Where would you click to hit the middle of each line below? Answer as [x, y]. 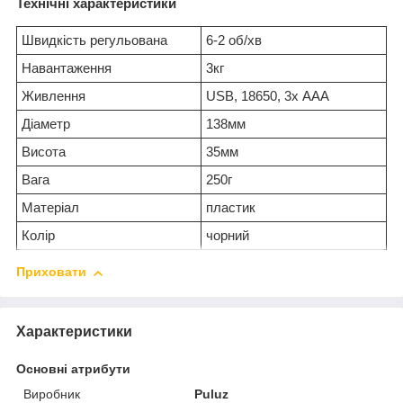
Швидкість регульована [94, 40]
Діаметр [46, 124]
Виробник [52, 394]
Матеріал [50, 208]
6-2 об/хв [234, 40]
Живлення [54, 96]
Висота [44, 152]
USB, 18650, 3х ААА [268, 96]
